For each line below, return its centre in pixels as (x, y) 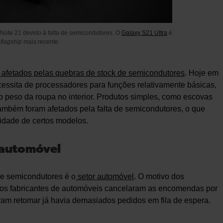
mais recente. (41, 42)
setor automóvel (105, 176)
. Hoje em (202, 73)
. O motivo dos (159, 176)
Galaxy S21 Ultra (144, 33)
